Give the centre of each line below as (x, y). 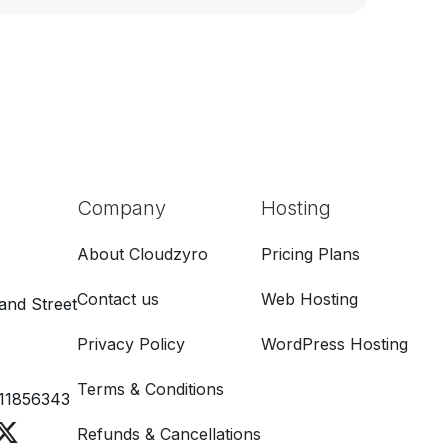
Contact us (118, 299)
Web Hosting (309, 299)
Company (121, 208)
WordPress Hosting (334, 344)
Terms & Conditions (150, 389)
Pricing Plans (310, 254)
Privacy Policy (131, 344)
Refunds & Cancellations (169, 434)
